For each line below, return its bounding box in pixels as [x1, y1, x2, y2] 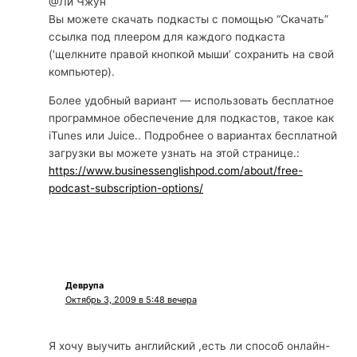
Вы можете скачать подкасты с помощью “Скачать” [49, 12, 329, 25]
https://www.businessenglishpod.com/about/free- [49, 163, 304, 177]
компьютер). [49, 65, 116, 78]
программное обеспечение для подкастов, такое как [49, 111, 335, 124]
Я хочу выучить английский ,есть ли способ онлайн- [49, 339, 331, 353]
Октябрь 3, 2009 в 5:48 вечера [65, 294, 197, 306]
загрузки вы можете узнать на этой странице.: [49, 146, 300, 159]
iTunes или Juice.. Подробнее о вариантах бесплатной [49, 128, 338, 142]
